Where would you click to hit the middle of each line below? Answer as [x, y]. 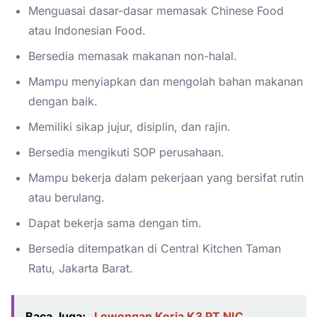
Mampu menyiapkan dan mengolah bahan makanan [166, 81]
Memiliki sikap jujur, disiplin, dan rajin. [129, 126]
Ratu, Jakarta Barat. [81, 268]
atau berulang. [67, 197]
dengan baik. [63, 101]
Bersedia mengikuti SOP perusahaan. [126, 152]
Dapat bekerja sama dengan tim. [115, 223]
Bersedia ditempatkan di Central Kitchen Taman [155, 248]
